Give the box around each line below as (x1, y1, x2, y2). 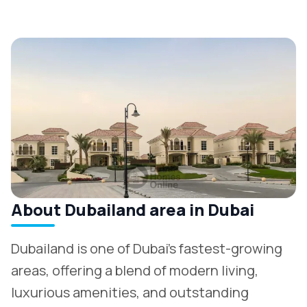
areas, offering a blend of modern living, (11, 261, 258, 280)
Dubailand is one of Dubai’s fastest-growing (11, 239, 282, 258)
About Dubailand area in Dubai (11, 198, 254, 221)
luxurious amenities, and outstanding (11, 283, 249, 302)
